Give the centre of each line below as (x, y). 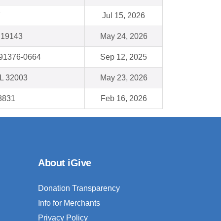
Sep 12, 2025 (124, 57)
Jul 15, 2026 (124, 16)
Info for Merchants (69, 203)
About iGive (65, 163)
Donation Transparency (79, 188)
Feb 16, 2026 (124, 99)
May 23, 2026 (124, 78)
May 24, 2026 (124, 37)
